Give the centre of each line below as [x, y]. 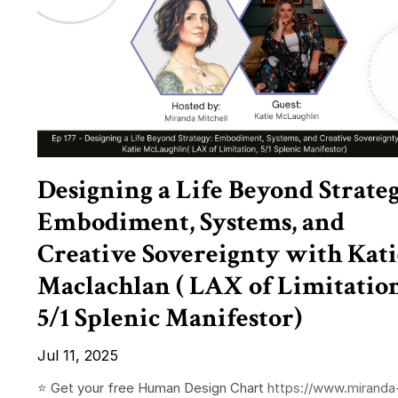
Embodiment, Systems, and [191, 223]
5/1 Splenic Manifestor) [170, 319]
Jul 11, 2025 [78, 356]
